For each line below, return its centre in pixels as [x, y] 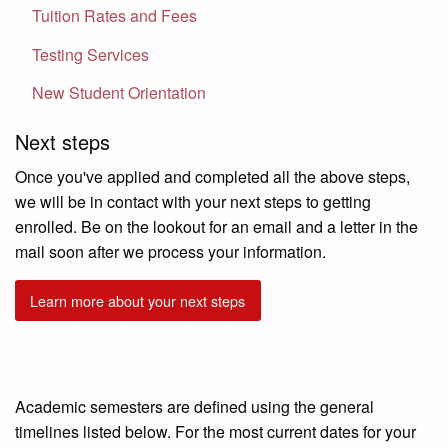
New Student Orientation [119, 93]
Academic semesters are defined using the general [194, 406]
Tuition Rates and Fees [114, 16]
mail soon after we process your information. [172, 252]
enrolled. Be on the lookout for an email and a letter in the [216, 227]
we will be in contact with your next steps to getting [193, 202]
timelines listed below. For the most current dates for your [215, 431]
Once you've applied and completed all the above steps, [212, 177]
